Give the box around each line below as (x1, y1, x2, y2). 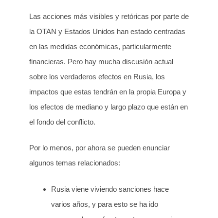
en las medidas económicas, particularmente (29, 42, 171, 51)
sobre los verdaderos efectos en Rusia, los (29, 72, 165, 81)
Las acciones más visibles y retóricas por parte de (29, 12, 189, 20)
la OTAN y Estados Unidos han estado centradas (29, 27, 185, 36)
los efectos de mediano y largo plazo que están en (29, 102, 188, 111)
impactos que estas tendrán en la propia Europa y (29, 87, 186, 96)
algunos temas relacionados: (29, 159, 120, 167)
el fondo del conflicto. (29, 117, 95, 126)
